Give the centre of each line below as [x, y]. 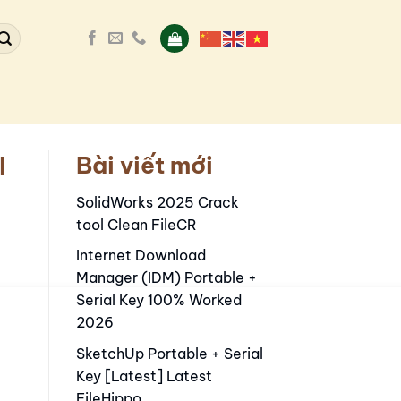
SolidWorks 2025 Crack [157, 202]
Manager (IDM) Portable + [166, 278]
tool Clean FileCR [136, 224]
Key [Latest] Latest [144, 375]
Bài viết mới [144, 165]
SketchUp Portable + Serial [169, 353]
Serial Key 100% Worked [158, 300]
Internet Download [141, 256]
